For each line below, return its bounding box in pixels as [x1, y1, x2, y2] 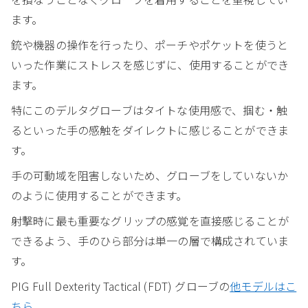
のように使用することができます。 [11, 186, 188, 203]
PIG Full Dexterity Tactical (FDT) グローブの [11, 277, 230, 294]
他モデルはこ [230, 277, 297, 294]
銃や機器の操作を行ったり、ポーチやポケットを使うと [11, 36, 289, 53]
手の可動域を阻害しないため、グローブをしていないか [11, 166, 289, 184]
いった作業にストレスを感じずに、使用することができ [11, 56, 289, 73]
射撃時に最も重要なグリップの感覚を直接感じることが [11, 212, 289, 229]
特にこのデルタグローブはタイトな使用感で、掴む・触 [11, 101, 288, 118]
